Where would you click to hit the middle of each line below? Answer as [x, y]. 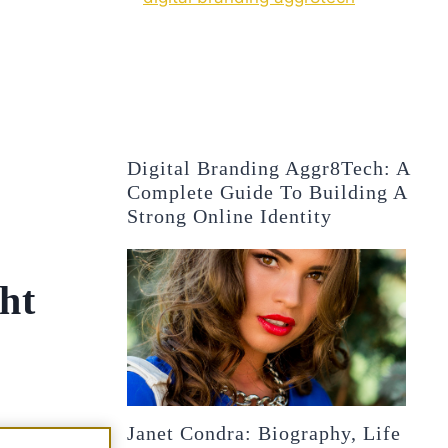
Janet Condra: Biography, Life [264, 432]
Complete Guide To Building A [267, 191]
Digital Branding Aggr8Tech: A [269, 167]
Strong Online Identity [230, 215]
